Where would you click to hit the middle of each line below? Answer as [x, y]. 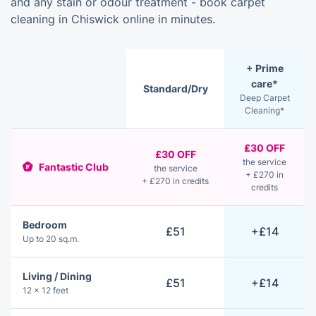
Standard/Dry [175, 89]
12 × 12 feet [45, 291]
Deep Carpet [265, 98]
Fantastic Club [73, 167]
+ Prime [265, 68]
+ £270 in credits [175, 181]
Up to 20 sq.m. [51, 239]
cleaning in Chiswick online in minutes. [113, 19]
